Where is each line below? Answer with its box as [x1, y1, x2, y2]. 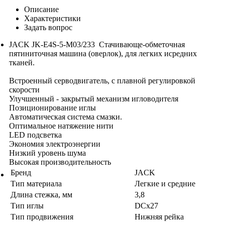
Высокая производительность [9, 157, 111, 166]
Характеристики [24, 14, 81, 23]
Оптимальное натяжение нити [9, 121, 114, 130]
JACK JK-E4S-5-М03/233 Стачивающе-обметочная [9, 40, 185, 49]
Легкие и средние [135, 179, 195, 188]
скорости [9, 85, 40, 94]
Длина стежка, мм [11, 190, 72, 199]
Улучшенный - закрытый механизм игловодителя [9, 94, 178, 103]
